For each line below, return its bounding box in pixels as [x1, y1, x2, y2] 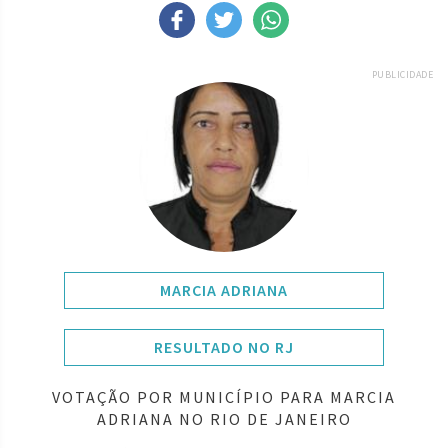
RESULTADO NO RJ [154, 336, 294, 357]
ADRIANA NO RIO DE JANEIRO [96, 408, 352, 429]
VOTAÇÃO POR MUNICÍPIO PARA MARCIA [52, 386, 396, 407]
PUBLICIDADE [371, 67, 433, 81]
